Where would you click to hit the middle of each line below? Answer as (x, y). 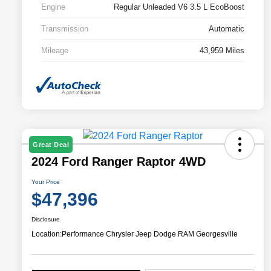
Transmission (65, 28)
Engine (53, 7)
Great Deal (51, 145)
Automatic (227, 28)
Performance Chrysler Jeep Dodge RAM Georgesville (150, 234)
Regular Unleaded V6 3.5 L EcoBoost (179, 7)
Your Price (46, 182)
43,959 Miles (222, 50)
